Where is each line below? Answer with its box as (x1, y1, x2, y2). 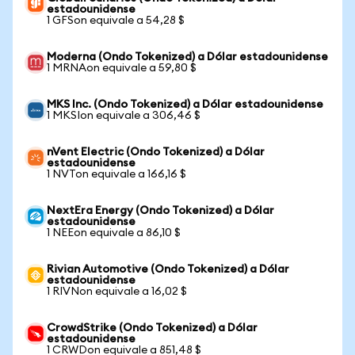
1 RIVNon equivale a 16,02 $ (47, 286, 187, 297)
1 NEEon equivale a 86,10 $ (47, 227, 181, 239)
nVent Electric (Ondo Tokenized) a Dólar (47, 147, 265, 158)
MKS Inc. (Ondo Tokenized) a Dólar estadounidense (47, 99, 323, 110)
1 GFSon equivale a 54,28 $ (47, 15, 185, 26)
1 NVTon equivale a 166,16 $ (47, 169, 186, 180)
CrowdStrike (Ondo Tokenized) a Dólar (47, 323, 258, 334)
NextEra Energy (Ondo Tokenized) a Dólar (47, 205, 274, 216)
